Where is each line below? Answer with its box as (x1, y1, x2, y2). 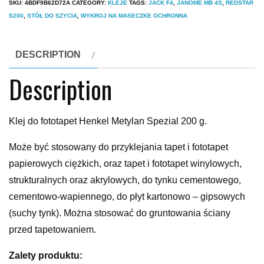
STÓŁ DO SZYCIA (27, 12, 77, 19)
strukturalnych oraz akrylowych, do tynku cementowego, (9, 175, 241, 186)
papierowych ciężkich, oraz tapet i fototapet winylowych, (9, 159, 242, 169)
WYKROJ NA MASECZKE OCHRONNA (81, 12, 187, 19)
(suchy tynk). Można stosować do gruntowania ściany (9, 208, 230, 219)
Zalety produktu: (9, 250, 82, 261)
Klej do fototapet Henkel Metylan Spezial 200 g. (9, 116, 207, 127)
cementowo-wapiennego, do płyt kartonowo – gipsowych (9, 192, 245, 202)
